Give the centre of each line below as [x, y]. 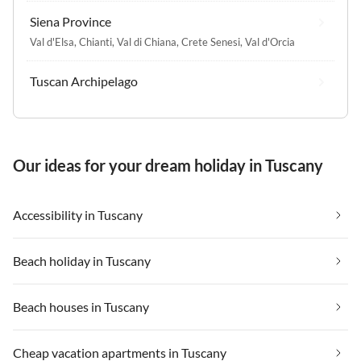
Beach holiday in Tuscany [82, 261]
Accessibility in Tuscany [78, 215]
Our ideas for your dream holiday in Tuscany [168, 166]
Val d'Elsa [52, 42]
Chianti [95, 42]
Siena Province [71, 22]
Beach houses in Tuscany [81, 307]
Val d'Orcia [270, 42]
